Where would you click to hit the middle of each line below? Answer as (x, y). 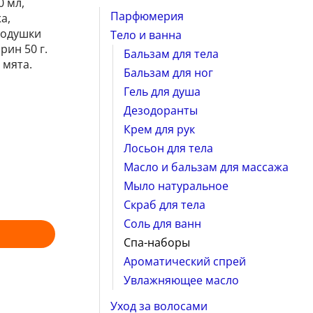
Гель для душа (162, 91)
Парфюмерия (147, 16)
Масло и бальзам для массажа (206, 167)
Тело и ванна (146, 35)
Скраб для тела (164, 204)
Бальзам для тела (171, 53)
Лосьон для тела (168, 148)
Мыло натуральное (176, 185)
